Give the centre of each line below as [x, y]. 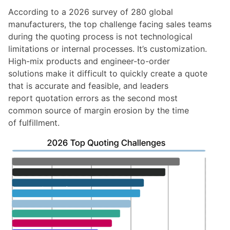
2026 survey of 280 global [121, 12]
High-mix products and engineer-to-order [89, 61]
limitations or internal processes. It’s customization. [108, 49]
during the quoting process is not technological [100, 37]
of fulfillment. [35, 123]
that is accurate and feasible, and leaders [88, 86]
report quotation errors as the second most [93, 98]
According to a [39, 12]
